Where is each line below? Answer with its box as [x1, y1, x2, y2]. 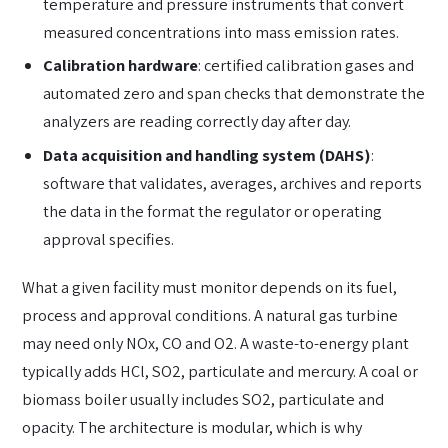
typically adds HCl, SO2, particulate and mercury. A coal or [22, 359, 418, 382]
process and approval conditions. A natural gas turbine [22, 303, 398, 326]
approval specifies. [43, 228, 175, 251]
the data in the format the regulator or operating [43, 200, 383, 223]
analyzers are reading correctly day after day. [43, 110, 352, 133]
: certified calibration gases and [198, 54, 415, 77]
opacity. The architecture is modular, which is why [22, 415, 362, 438]
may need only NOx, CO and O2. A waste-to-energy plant [22, 331, 409, 354]
